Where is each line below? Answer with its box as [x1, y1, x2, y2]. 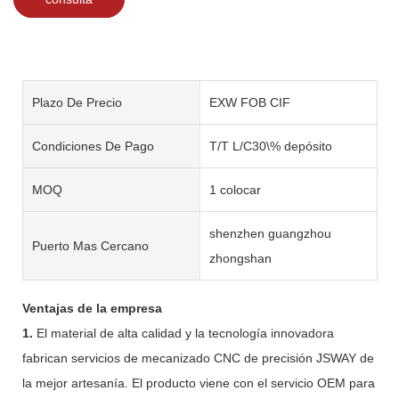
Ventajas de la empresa [22, 300, 162, 315]
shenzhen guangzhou [208, 225, 331, 240]
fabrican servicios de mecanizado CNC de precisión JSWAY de [22, 350, 374, 365]
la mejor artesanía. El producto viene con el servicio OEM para [22, 375, 375, 390]
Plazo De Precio [32, 94, 122, 110]
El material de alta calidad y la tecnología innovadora [37, 325, 334, 340]
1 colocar [208, 182, 261, 197]
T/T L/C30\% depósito [208, 138, 332, 153]
